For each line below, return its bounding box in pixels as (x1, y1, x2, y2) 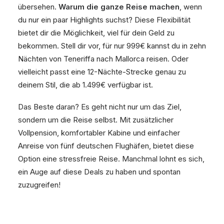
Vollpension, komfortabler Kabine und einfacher (18, 128, 180, 137)
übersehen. (18, 2, 58, 11)
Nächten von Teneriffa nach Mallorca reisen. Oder (18, 54, 188, 63)
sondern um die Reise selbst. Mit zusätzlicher (18, 115, 173, 124)
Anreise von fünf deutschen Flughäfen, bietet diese (18, 141, 194, 150)
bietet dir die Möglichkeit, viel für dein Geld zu (18, 28, 174, 37)
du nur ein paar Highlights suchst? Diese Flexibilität (18, 15, 190, 24)
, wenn (179, 2, 202, 11)
